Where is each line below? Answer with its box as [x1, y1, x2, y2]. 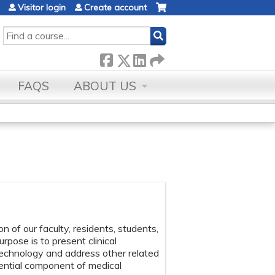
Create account [84, 2, 147, 13]
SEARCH [3, 27, 38, 38]
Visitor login [18, 2, 66, 13]
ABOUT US [74, 79, 136, 93]
